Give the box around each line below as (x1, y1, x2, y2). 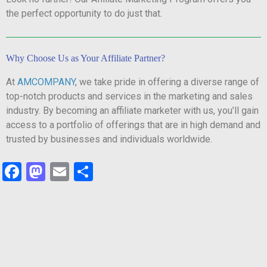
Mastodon (45, 160, 127, 184)
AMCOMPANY (17, 76, 75, 88)
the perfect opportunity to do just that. (6, 8, 162, 20)
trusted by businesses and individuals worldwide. (6, 133, 212, 145)
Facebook (21, 160, 98, 184)
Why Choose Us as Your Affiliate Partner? (6, 53, 165, 64)
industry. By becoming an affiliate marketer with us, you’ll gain (6, 105, 259, 117)
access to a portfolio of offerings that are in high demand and (6, 119, 260, 131)
